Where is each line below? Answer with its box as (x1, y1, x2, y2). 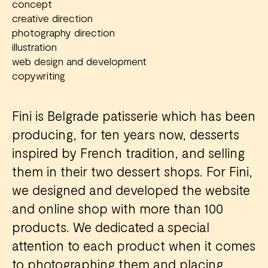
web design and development (12, 54, 147, 68)
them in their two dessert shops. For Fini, (12, 163, 252, 179)
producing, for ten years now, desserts (12, 126, 239, 142)
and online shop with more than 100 (12, 200, 223, 216)
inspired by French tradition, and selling (12, 144, 245, 160)
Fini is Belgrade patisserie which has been (12, 107, 255, 123)
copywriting (12, 68, 65, 82)
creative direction (12, 11, 93, 25)
